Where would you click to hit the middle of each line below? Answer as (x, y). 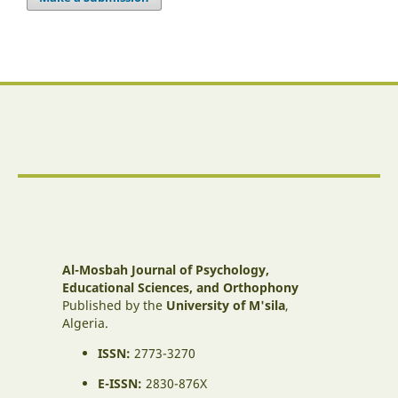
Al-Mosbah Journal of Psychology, (166, 269)
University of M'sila (226, 305)
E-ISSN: (120, 383)
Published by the (114, 305)
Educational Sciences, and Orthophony (180, 287)
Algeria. (85, 322)
